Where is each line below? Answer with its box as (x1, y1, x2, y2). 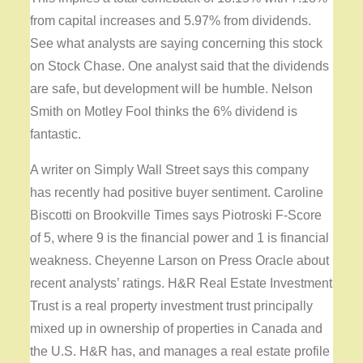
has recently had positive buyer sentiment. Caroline (30, 186, 324, 200)
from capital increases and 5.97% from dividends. (30, 14, 312, 28)
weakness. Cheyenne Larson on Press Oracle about (30, 254, 330, 268)
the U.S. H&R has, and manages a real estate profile (30, 344, 331, 359)
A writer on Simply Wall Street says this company (30, 163, 310, 177)
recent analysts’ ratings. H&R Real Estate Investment (30, 276, 333, 291)
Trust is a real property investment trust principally (30, 299, 314, 314)
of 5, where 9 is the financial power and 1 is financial (30, 231, 330, 246)
